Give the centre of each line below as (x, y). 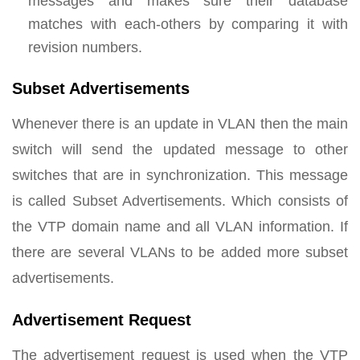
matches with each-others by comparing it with (188, 24)
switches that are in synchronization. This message (180, 175)
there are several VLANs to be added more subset (180, 252)
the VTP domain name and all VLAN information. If (180, 226)
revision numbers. (85, 47)
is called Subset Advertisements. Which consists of (180, 200)
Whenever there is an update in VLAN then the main (180, 123)
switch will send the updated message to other (180, 149)
